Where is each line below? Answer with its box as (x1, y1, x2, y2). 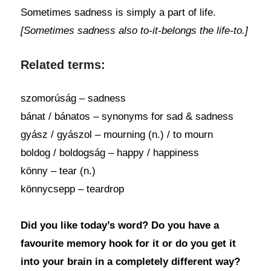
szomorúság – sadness (20, 93, 126, 104)
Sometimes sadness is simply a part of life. (20, 7, 216, 18)
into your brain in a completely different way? (20, 256, 240, 267)
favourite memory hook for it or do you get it (20, 238, 236, 249)
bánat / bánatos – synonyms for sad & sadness (20, 111, 233, 122)
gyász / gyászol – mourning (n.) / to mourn (20, 129, 213, 140)
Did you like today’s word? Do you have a (20, 220, 219, 231)
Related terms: (20, 58, 105, 71)
